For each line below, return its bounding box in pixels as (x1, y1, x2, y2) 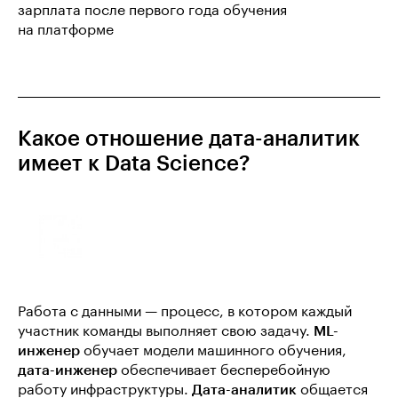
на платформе (18, 23, 114, 37)
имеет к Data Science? (18, 153, 250, 174)
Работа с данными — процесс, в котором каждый (18, 305, 352, 319)
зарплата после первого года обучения (18, 4, 287, 18)
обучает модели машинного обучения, (80, 344, 346, 358)
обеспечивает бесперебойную (117, 363, 330, 378)
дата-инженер (18, 363, 117, 378)
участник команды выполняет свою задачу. (18, 324, 314, 338)
